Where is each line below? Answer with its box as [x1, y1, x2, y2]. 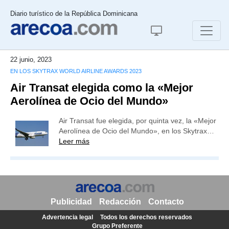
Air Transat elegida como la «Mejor [10, 81, 193, 94]
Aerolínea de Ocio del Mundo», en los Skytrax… [59, 127, 214, 135]
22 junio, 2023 [10, 56, 52, 63]
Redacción [99, 197, 141, 206]
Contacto [148, 197, 184, 206]
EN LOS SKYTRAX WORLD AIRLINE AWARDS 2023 [10, 68, 142, 74]
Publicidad [50, 197, 92, 206]
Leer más [59, 137, 89, 145]
